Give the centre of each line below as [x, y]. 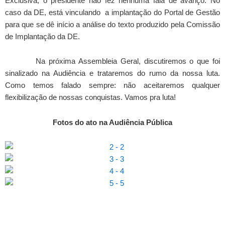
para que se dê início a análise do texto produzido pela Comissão [113, 24]
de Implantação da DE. [42, 36]
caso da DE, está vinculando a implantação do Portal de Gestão [113, 12]
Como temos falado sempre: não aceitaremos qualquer [113, 86]
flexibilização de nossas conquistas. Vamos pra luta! [90, 98]
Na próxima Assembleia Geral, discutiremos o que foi [113, 62]
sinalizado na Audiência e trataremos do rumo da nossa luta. [113, 74]
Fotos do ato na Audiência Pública [113, 122]
